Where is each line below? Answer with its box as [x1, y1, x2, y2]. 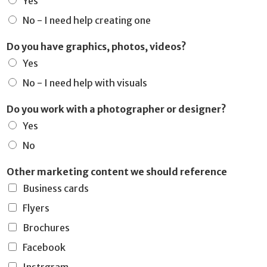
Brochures [23, 222, 70, 234]
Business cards [23, 182, 89, 195]
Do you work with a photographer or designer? [7, 103, 226, 116]
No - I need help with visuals [23, 77, 147, 89]
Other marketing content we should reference [7, 166, 227, 178]
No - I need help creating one [23, 14, 151, 27]
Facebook [23, 241, 66, 254]
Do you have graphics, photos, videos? [7, 41, 187, 53]
